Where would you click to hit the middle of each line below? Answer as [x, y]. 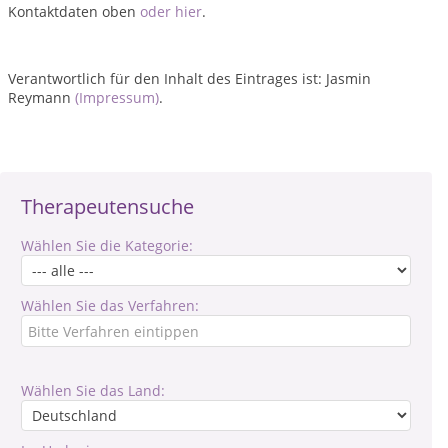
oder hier [171, 11]
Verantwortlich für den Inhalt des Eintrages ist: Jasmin [189, 78]
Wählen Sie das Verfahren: [110, 305]
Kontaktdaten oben [74, 11]
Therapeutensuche [107, 206]
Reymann [41, 97]
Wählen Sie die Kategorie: [107, 245]
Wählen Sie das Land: [93, 390]
